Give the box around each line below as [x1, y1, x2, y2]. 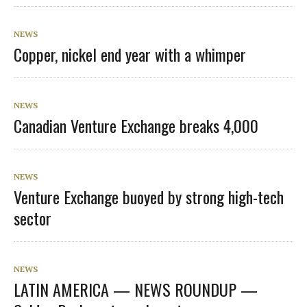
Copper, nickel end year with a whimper [14, 41, 246, 66]
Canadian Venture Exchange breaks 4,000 [14, 112, 258, 138]
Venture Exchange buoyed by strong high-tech [14, 184, 284, 209]
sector [14, 205, 51, 230]
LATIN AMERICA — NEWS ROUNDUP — [14, 276, 258, 302]
